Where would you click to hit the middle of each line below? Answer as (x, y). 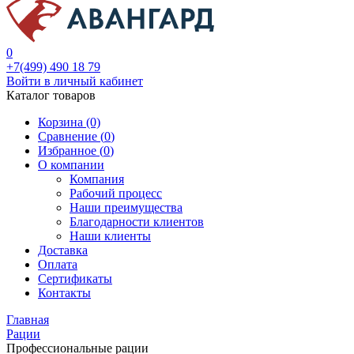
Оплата (58, 264)
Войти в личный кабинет (75, 81)
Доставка (63, 250)
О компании (71, 165)
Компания (97, 179)
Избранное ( (71, 151)
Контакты (64, 293)
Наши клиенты (110, 236)
